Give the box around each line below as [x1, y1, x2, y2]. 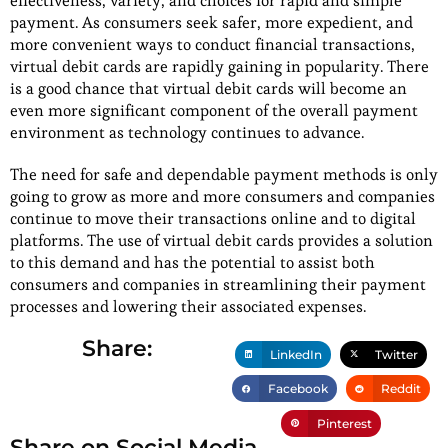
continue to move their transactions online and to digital [10, 208, 416, 230]
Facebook [267, 381, 328, 397]
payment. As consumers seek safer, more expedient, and [10, 12, 413, 34]
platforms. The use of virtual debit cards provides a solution [10, 230, 433, 252]
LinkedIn [270, 346, 322, 362]
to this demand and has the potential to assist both [10, 252, 375, 274]
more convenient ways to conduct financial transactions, [10, 34, 415, 56]
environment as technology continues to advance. [10, 122, 364, 144]
